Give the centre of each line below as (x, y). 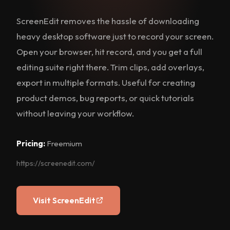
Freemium (64, 144)
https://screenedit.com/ (56, 163)
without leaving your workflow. (75, 113)
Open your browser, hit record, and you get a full (109, 52)
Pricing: (31, 144)
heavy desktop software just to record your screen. (115, 36)
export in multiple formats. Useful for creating (106, 83)
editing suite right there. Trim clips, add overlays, (110, 67)
